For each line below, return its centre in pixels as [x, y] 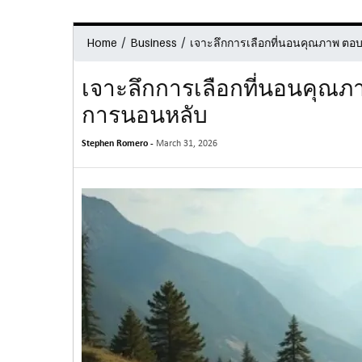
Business [153, 42]
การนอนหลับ [144, 114]
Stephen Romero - [118, 144]
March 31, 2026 [186, 144]
